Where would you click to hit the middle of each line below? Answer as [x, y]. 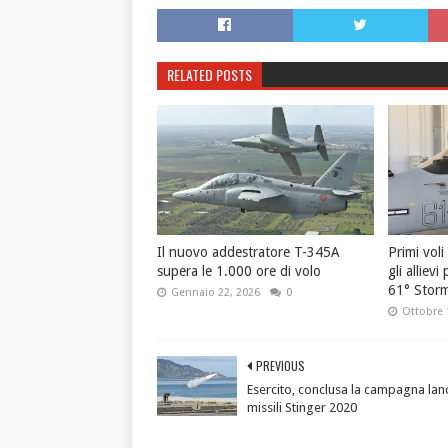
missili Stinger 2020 [302, 407]
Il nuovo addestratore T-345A [248, 251]
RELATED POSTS [209, 74]
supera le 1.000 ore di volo [239, 270]
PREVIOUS [280, 365]
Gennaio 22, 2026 [215, 292]
